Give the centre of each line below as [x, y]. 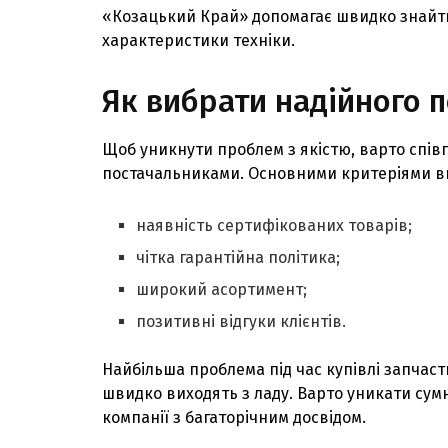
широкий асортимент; [222, 290]
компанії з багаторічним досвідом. [234, 418]
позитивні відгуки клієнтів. [241, 322]
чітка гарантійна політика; [238, 258]
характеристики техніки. [198, 40]
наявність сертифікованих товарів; [274, 226]
